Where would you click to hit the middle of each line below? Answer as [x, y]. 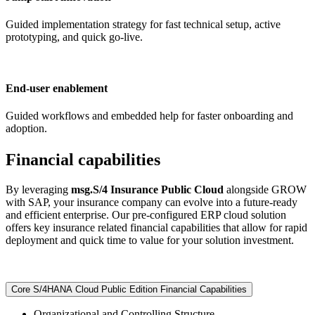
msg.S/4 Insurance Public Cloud [147, 189]
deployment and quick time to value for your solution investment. [150, 240]
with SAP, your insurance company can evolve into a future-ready [152, 202]
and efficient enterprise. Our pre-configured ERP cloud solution [146, 214]
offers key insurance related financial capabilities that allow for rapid [156, 227]
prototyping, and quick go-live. [74, 37]
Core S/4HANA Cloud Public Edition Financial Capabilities [129, 289]
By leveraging [38, 189]
